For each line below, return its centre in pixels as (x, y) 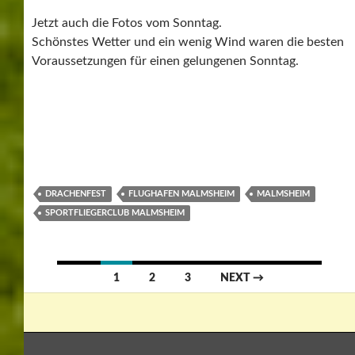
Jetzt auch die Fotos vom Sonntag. (127, 23)
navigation (105, 305)
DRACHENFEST (76, 193)
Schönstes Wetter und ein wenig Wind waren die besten (188, 42)
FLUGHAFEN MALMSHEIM (181, 193)
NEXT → (242, 278)
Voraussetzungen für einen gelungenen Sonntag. (165, 61)
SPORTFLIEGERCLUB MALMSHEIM (115, 212)
